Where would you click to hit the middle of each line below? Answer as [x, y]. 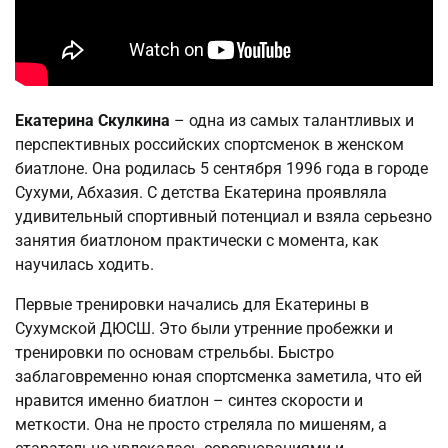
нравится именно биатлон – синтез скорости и [189, 400]
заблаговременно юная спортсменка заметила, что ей [218, 376]
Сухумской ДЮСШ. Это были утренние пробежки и [204, 328]
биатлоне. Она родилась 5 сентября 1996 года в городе [221, 168]
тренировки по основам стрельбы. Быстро [174, 352]
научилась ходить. [84, 264]
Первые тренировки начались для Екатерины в [192, 304]
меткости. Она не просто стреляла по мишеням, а [201, 424]
